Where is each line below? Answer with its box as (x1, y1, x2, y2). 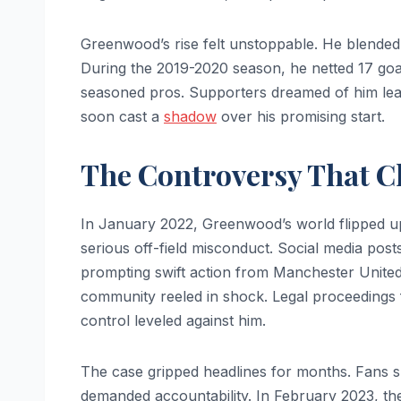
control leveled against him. (81, 311, 266, 330)
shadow (164, 107, 217, 125)
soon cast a (81, 107, 164, 125)
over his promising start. (217, 107, 385, 125)
